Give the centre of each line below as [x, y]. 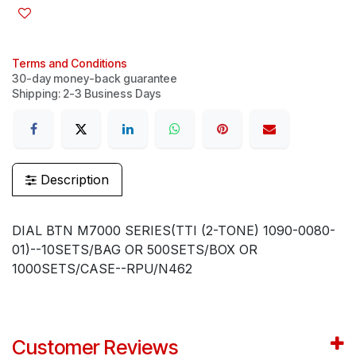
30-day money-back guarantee [95, 78]
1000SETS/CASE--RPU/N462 [102, 269]
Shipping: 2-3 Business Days [87, 93]
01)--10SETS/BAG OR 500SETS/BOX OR [135, 250]
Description [73, 180]
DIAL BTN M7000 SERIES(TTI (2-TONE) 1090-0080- [174, 231]
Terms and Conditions [70, 63]
